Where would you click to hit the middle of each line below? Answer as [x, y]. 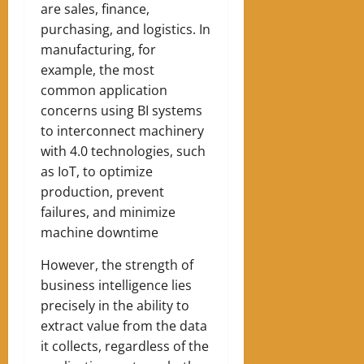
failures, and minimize [108, 212]
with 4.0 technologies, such [123, 152]
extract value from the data [124, 326]
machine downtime [100, 233]
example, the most [97, 70]
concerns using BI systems [121, 111]
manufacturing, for [98, 50]
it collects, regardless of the [125, 347]
